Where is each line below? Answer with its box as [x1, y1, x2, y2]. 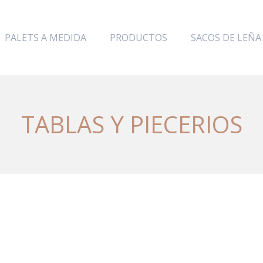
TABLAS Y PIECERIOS [21, 108, 242, 140]
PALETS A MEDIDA [5, 31, 87, 44]
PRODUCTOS [110, 31, 168, 44]
